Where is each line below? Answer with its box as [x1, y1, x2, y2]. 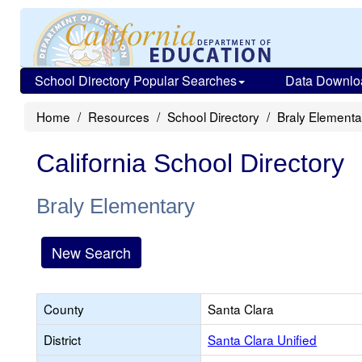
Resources [88, 107, 149, 125]
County [44, 300, 84, 318]
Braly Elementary [36, 194, 195, 218]
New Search [52, 242, 131, 263]
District [44, 330, 81, 348]
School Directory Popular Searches [35, 71, 237, 90]
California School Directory [36, 149, 344, 178]
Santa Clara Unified [208, 330, 317, 348]
